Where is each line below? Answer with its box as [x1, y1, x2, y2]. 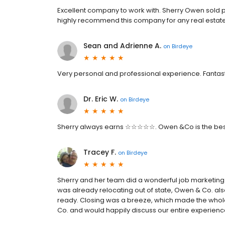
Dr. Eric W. [83, 94, 118, 104]
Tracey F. [83, 147, 116, 157]
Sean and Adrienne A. [83, 41, 161, 51]
